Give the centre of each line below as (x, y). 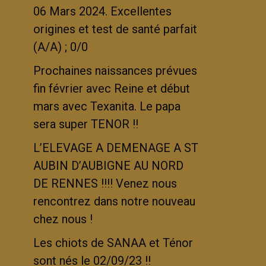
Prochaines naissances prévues (115, 71)
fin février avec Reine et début (112, 89)
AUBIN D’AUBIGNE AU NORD (108, 166)
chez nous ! (63, 219)
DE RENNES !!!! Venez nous (105, 184)
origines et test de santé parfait (115, 29)
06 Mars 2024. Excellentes (102, 12)
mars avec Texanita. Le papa (107, 107)
